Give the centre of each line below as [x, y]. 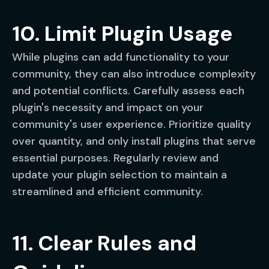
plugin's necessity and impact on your [108, 107]
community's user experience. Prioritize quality [131, 124]
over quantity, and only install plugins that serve [134, 141]
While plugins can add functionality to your [121, 57]
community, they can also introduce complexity [134, 74]
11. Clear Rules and [104, 243]
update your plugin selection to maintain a [119, 175]
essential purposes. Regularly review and [115, 158]
